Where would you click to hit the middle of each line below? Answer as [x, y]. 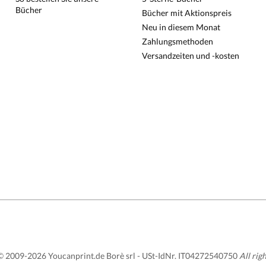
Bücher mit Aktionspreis [186, 13]
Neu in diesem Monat [181, 27]
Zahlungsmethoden [177, 41]
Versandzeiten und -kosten [190, 56]
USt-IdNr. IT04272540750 [190, 256]
